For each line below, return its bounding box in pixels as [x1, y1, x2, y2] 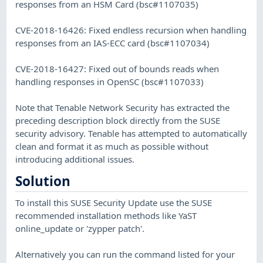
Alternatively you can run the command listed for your [15, 248, 235, 260]
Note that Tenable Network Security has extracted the [15, 101, 230, 113]
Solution [15, 172, 71, 191]
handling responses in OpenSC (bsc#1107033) [15, 75, 204, 87]
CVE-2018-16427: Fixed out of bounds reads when [15, 62, 220, 75]
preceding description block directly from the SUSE [15, 114, 221, 126]
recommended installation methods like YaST [15, 209, 197, 221]
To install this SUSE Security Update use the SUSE [15, 196, 213, 208]
